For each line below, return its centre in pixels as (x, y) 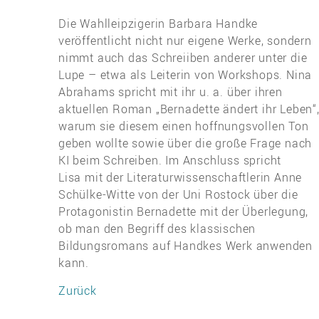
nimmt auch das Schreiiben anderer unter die (183, 57)
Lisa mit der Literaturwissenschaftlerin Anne (181, 177)
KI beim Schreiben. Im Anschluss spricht (170, 160)
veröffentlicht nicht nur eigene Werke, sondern (185, 40)
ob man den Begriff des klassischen (157, 228)
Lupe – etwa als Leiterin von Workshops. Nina (185, 74)
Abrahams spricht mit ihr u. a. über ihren (171, 91)
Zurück (78, 290)
